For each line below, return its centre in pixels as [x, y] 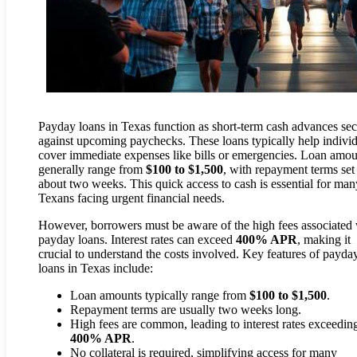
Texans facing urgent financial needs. [131, 198]
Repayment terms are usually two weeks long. [186, 309]
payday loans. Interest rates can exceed [137, 239]
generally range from [92, 169]
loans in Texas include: [96, 268]
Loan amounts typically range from [160, 295]
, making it [324, 239]
